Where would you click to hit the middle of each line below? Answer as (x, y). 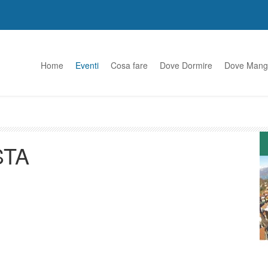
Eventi (87, 65)
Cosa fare (129, 65)
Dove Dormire (186, 65)
